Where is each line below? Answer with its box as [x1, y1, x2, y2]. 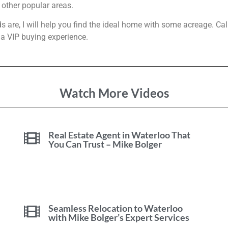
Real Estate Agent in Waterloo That [48, 129, 191, 140]
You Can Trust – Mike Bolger [48, 138, 162, 150]
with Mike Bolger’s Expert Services [48, 211, 190, 223]
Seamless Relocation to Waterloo [48, 202, 183, 214]
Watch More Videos [59, 85, 169, 100]
